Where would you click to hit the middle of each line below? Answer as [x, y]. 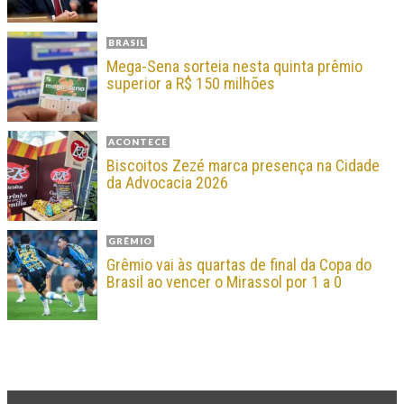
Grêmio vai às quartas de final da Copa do [239, 265]
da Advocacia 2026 [167, 183]
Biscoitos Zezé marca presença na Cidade [243, 166]
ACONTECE [138, 142]
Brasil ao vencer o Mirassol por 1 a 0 [224, 282]
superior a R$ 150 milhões [191, 84]
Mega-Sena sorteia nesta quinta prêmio [234, 67]
